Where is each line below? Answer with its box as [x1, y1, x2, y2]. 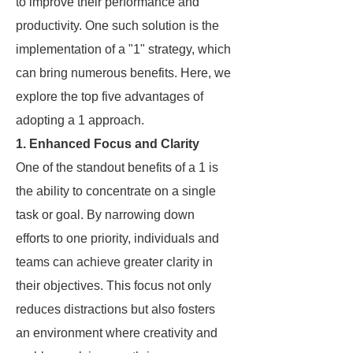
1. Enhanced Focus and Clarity [16, 137, 199, 150]
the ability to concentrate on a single [16, 184, 216, 198]
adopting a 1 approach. [16, 113, 144, 127]
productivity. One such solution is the [16, 19, 219, 32]
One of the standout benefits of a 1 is [16, 161, 218, 174]
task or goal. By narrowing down [16, 208, 195, 221]
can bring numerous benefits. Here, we [16, 66, 231, 80]
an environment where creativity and [16, 326, 217, 340]
